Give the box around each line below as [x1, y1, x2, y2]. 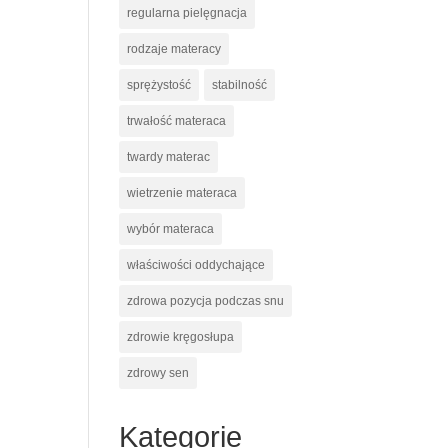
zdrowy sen [127, 366, 190, 380]
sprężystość [127, 78, 192, 92]
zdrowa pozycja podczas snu [127, 294, 285, 308]
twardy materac [127, 150, 211, 164]
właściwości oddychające [127, 258, 266, 272]
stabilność [212, 78, 268, 92]
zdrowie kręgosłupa [127, 330, 235, 344]
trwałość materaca [127, 114, 227, 128]
